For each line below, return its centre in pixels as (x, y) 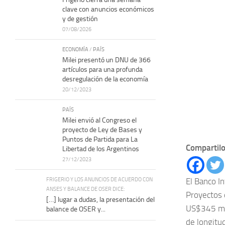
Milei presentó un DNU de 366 (106, 60)
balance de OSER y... (76, 209)
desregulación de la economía (105, 79)
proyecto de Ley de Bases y (102, 130)
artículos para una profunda (102, 69)
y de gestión (80, 19)
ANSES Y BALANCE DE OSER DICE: (85, 189)
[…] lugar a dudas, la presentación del (100, 199)
